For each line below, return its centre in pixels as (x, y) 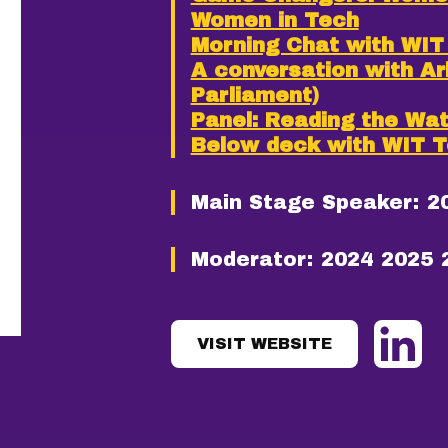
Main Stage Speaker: (304, 202)
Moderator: (251, 259)
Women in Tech (274, 20)
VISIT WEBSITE (264, 343)
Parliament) (254, 95)
